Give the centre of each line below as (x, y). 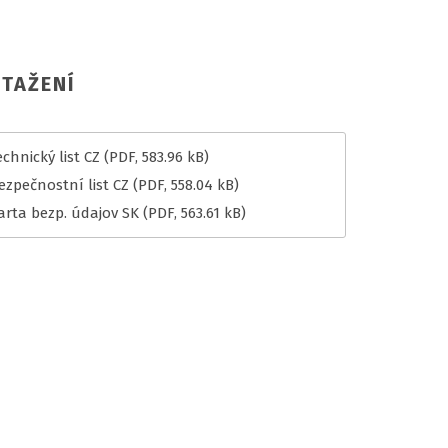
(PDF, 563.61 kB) (194, 213)
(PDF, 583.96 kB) (156, 157)
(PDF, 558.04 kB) (186, 185)
